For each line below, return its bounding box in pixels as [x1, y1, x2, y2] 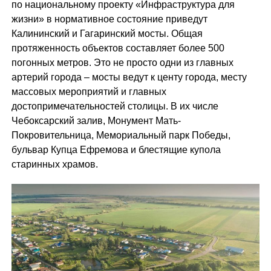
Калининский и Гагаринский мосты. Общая [11, 28, 203, 39]
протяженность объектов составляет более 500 [11, 43, 224, 53]
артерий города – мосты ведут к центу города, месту [11, 72, 247, 82]
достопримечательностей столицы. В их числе [11, 101, 218, 111]
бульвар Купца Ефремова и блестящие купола [11, 145, 221, 155]
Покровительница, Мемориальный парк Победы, [11, 130, 230, 140]
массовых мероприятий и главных [11, 87, 166, 97]
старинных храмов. [11, 159, 98, 169]
